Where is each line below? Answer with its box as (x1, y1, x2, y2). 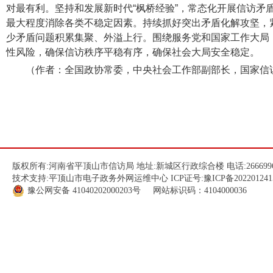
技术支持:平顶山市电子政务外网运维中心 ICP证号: (12, 174, 204, 183)
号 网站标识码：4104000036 (132, 186, 247, 195)
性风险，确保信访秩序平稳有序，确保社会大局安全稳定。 (6, 47, 260, 57)
